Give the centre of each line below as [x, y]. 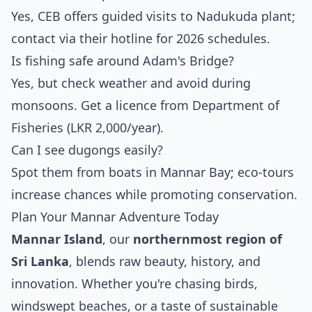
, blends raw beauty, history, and [165, 261]
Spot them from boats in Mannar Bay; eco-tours [153, 172]
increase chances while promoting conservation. [154, 194]
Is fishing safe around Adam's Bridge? [123, 61]
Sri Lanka [40, 261]
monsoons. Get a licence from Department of [145, 105]
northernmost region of [208, 239]
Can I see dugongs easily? [87, 150]
